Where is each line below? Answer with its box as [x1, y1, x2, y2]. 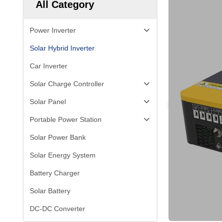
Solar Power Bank [30, 133, 86, 141]
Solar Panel [30, 98, 66, 106]
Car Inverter [30, 62, 67, 70]
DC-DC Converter [30, 205, 85, 213]
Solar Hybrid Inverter [30, 44, 95, 52]
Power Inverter [30, 26, 76, 34]
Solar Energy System [30, 151, 96, 159]
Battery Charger [30, 169, 80, 177]
